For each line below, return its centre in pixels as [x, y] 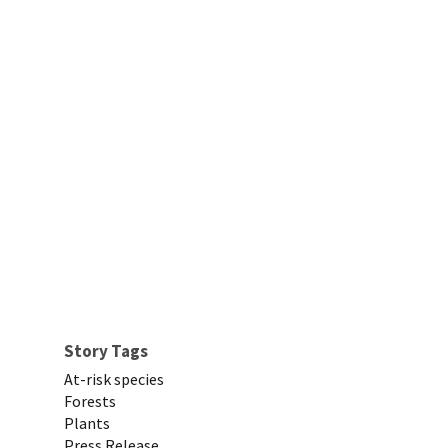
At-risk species [114, 379]
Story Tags [106, 351]
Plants [87, 423]
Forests [90, 401]
